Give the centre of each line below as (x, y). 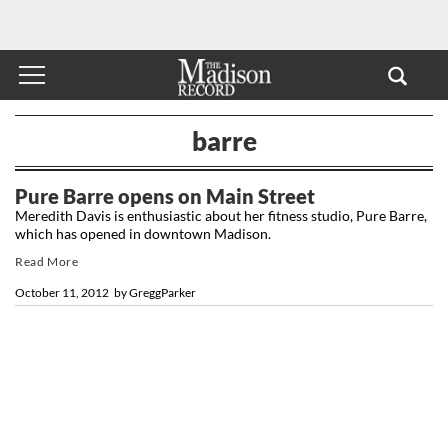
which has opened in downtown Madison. (143, 233)
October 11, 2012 (62, 292)
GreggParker (163, 292)
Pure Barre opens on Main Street (165, 195)
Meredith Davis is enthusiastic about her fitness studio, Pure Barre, (221, 215)
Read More (47, 261)
